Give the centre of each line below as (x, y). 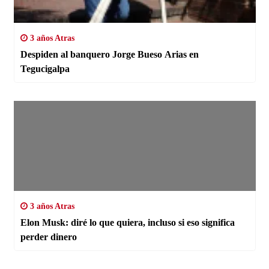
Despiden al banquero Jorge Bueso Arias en (109, 54)
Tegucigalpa (45, 68)
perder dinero (48, 237)
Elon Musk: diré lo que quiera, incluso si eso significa (127, 222)
